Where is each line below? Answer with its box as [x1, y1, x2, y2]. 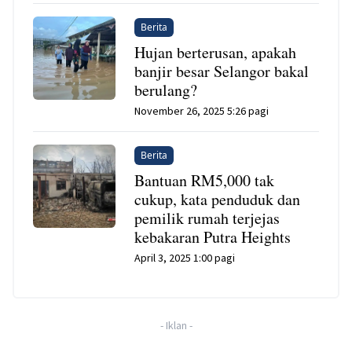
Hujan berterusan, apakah [134, 42, 297, 64]
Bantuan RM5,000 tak [134, 170, 275, 192]
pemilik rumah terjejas [134, 207, 280, 229]
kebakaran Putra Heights [134, 226, 291, 248]
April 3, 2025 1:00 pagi [134, 251, 236, 266]
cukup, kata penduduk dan [134, 189, 301, 211]
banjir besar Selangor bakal [134, 60, 310, 82]
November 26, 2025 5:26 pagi [134, 104, 269, 119]
